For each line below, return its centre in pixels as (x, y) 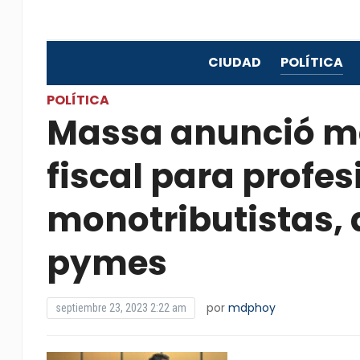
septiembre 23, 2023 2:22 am (121, 308)
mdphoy (252, 308)
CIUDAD (234, 62)
